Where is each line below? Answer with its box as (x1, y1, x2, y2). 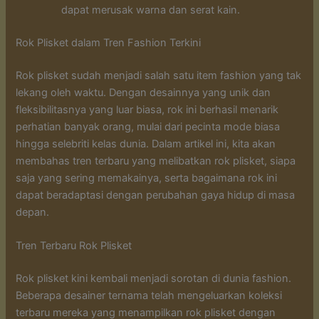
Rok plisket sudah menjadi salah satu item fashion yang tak (16, 68, 302, 82)
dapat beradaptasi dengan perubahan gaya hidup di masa (16, 188, 296, 202)
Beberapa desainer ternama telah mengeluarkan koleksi (16, 289, 283, 303)
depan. (16, 205, 50, 219)
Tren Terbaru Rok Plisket (16, 239, 132, 253)
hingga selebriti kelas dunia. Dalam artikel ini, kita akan (16, 137, 276, 150)
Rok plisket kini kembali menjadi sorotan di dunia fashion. (16, 272, 292, 286)
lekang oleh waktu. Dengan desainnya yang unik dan (16, 85, 271, 99)
